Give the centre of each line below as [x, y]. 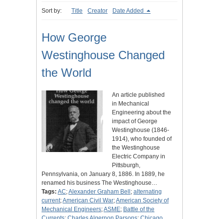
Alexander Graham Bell [99, 192]
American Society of [142, 201]
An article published [138, 95]
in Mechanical [131, 104]
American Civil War [88, 201]
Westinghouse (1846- [141, 130]
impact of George [135, 121]
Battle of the [139, 209]
